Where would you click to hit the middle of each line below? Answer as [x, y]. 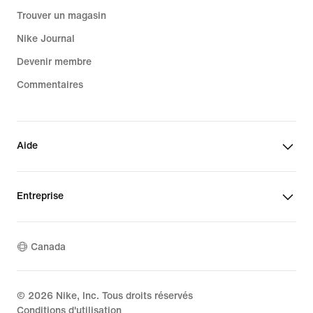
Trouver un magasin [61, 16]
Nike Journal [46, 39]
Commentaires [50, 85]
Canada [48, 247]
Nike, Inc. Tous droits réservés [123, 296]
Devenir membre [54, 62]
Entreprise [40, 196]
